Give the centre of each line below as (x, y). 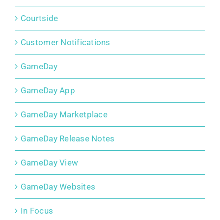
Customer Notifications (65, 42)
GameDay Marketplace (64, 115)
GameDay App (48, 91)
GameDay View (49, 163)
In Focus (37, 211)
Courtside (39, 18)
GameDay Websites (58, 187)
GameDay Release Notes (68, 139)
